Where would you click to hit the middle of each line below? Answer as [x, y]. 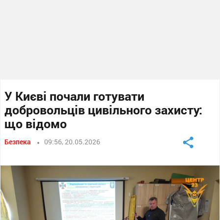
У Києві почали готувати [75, 96]
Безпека [18, 142]
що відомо [36, 124]
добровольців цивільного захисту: [104, 110]
